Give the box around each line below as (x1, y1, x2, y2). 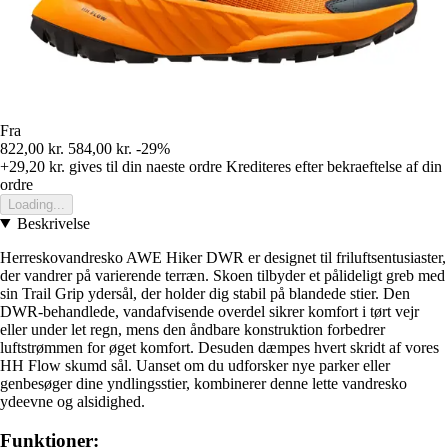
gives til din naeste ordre (65, 157, 222, 175)
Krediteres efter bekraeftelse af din (226, 157, 442, 175)
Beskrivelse (16, 214, 90, 232)
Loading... (8, 196, 65, 212)
